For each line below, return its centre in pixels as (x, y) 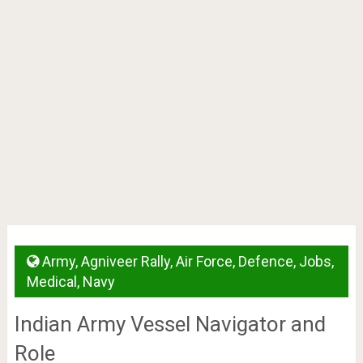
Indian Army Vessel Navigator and (170, 324)
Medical (51, 282)
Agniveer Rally (125, 261)
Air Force (204, 261)
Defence (265, 261)
